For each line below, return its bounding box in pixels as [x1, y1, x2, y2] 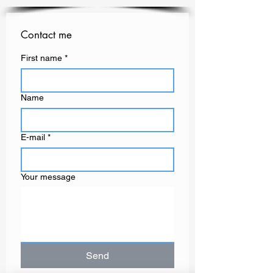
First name [21, 53, 62, 63]
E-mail [21, 132, 45, 142]
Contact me [21, 28, 72, 41]
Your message [21, 172, 76, 182]
